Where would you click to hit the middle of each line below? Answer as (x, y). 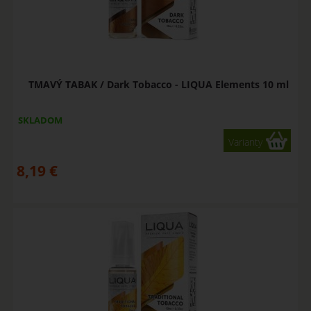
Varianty (246, 142)
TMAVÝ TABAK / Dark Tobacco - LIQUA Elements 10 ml (159, 84)
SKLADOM (40, 120)
